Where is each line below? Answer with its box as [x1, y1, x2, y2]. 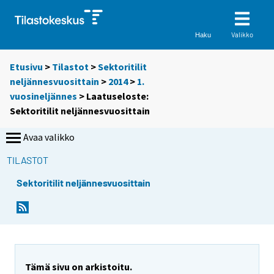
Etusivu [10, 61, 43, 73]
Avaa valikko [23, 131, 75, 144]
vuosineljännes [10, 90, 77, 103]
